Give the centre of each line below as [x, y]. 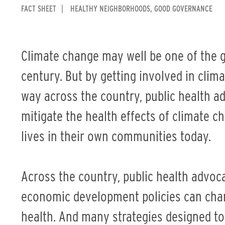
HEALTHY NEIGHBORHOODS [110, 9]
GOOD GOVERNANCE [183, 9]
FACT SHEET [39, 9]
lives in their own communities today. [116, 136]
